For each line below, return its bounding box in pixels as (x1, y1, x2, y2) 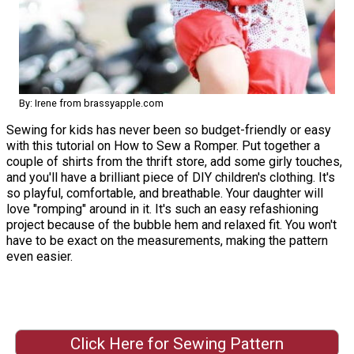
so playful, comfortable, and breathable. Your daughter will (6, 185, 323, 201)
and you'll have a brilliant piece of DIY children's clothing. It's (6, 169, 335, 185)
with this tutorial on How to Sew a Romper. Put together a (6, 137, 320, 153)
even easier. (6, 248, 73, 264)
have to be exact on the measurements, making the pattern (6, 232, 328, 248)
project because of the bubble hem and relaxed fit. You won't (6, 217, 337, 232)
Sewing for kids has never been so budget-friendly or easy (6, 122, 331, 137)
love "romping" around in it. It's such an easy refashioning (6, 201, 318, 217)
